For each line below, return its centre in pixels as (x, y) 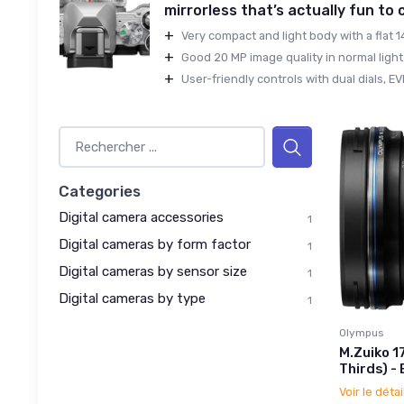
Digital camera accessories (141, 217)
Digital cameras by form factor (155, 244)
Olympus (362, 332)
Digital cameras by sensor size (153, 271)
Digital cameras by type (132, 298)
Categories (100, 191)
